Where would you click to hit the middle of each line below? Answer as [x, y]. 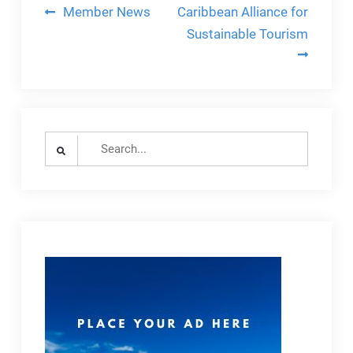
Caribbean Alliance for [243, 12]
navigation [98, 40]
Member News [106, 12]
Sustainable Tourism [248, 34]
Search [62, 140]
